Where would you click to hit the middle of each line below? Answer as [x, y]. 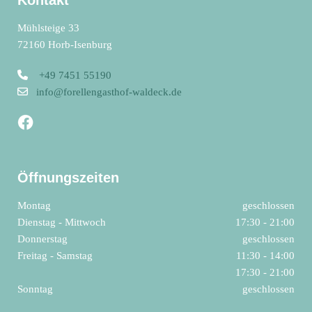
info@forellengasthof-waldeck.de [109, 92]
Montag [34, 206]
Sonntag [35, 289]
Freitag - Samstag [55, 256]
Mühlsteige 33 [48, 28]
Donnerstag [42, 239]
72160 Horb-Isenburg [65, 45]
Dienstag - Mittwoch [62, 223]
